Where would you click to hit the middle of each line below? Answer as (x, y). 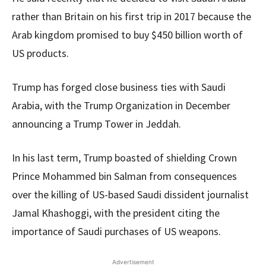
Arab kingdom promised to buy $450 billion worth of (127, 35)
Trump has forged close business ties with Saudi (119, 87)
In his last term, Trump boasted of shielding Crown (124, 158)
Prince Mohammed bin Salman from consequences (124, 176)
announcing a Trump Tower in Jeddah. (96, 124)
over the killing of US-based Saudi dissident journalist (130, 195)
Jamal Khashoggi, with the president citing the (116, 213)
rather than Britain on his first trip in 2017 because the (132, 17)
